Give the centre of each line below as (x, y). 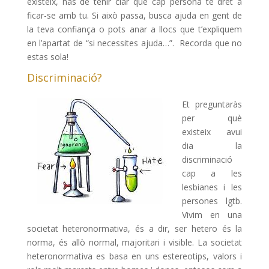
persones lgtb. (212, 201)
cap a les (212, 174)
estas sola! (47, 57)
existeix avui (212, 132)
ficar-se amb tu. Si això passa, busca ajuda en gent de (134, 16)
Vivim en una (212, 215)
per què (212, 118)
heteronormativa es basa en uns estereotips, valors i (134, 256)
